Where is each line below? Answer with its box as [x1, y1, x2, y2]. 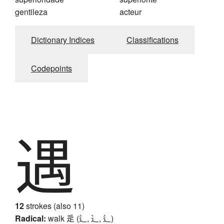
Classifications [126, 34, 178, 46]
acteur [119, 6, 141, 18]
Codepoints [31, 62, 72, 74]
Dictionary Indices [31, 34, 94, 46]
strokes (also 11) [24, 200, 84, 212]
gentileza [15, 6, 47, 18]
